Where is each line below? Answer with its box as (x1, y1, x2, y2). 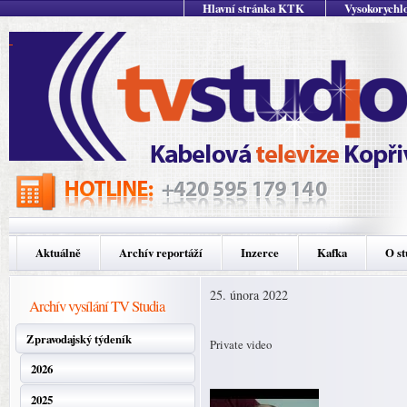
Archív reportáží (119, 244, 203, 261)
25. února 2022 (210, 286, 288, 303)
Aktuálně (35, 244, 81, 261)
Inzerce (241, 244, 279, 261)
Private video (210, 336, 272, 352)
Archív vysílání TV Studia (29, 295, 164, 316)
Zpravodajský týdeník (26, 331, 132, 347)
